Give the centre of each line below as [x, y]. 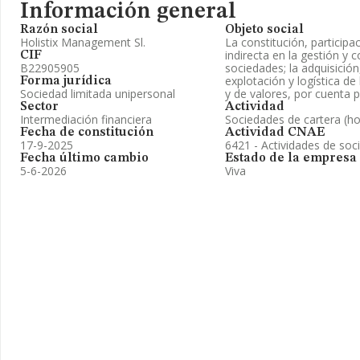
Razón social [59, 30]
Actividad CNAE [275, 133]
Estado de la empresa [291, 158]
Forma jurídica [66, 81]
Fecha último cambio [84, 158]
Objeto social [264, 30]
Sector [39, 107]
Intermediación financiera [86, 119]
